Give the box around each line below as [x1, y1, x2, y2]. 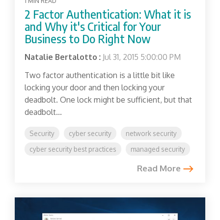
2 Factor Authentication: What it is [25, 7, 191, 22]
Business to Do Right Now [25, 31, 151, 46]
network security [126, 129, 177, 138]
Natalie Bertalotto [25, 52, 97, 62]
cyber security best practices [29, 145, 116, 154]
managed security [131, 145, 185, 154]
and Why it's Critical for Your [25, 19, 161, 34]
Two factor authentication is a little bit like [25, 70, 175, 81]
